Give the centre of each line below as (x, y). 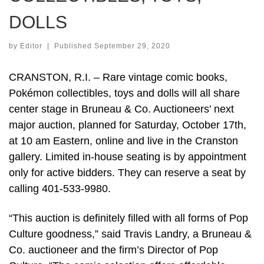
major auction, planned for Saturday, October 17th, (128, 125)
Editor (31, 46)
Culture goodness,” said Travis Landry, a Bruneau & (130, 234)
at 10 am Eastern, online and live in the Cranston (123, 141)
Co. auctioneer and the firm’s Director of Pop (113, 250)
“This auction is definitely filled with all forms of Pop (128, 218)
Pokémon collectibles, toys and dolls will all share (124, 93)
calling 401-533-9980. (60, 189)
